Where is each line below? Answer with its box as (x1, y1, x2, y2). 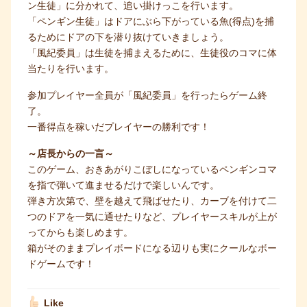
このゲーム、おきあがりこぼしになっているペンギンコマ (27, 164, 277, 175)
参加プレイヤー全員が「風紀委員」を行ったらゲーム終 (27, 90, 267, 101)
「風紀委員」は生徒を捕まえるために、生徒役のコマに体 (27, 47, 277, 59)
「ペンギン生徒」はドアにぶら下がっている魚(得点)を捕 (27, 16, 274, 27)
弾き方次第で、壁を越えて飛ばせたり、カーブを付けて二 (27, 195, 277, 207)
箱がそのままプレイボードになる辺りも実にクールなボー (27, 243, 277, 254)
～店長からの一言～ (27, 148, 114, 160)
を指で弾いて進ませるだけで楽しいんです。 (27, 180, 219, 191)
